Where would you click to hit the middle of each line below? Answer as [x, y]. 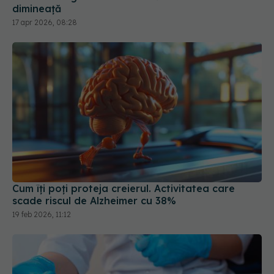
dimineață [37, 8]
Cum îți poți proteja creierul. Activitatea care [124, 189]
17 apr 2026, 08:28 [45, 22]
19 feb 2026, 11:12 [42, 215]
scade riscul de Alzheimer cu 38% [94, 201]
